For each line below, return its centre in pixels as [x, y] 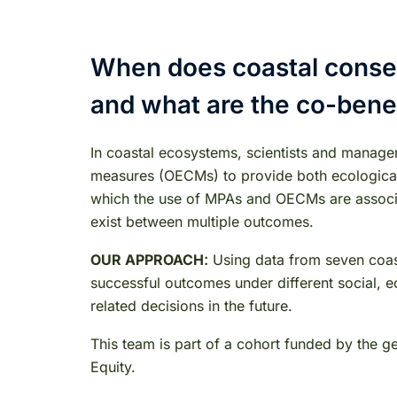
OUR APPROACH [147, 259]
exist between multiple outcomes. [202, 221]
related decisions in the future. [191, 305]
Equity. [113, 366]
